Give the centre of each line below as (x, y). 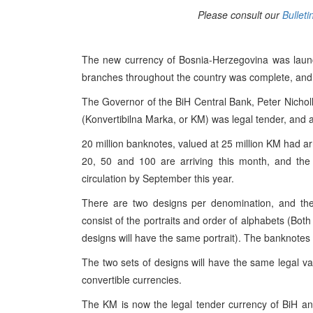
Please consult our (240, 15)
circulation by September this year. (158, 178)
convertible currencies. (132, 279)
